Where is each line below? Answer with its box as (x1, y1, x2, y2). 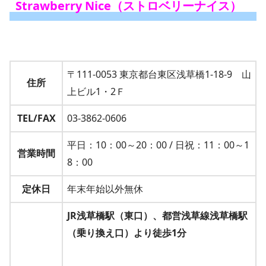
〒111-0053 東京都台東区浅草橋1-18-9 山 (67, 68, 251, 81)
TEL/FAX (17, 112, 56, 125)
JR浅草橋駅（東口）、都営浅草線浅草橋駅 (67, 209, 248, 223)
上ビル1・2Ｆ (67, 85, 125, 99)
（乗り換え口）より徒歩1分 (67, 226, 186, 240)
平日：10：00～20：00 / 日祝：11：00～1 (67, 138, 249, 152)
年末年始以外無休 (67, 182, 143, 196)
